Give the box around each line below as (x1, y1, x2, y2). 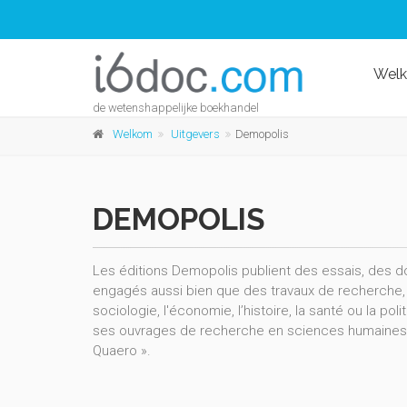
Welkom (113, 127, 153, 141)
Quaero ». (93, 342, 151, 359)
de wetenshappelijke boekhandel (93, 101, 259, 114)
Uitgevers (171, 127, 220, 141)
